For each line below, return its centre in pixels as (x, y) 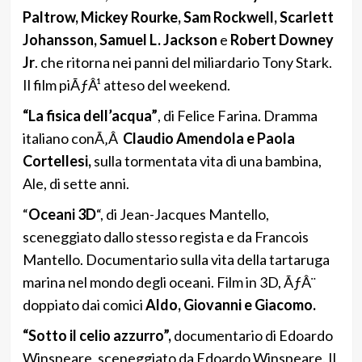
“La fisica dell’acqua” (90, 115)
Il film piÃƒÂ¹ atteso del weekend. (126, 84)
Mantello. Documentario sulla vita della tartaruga (176, 259)
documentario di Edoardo (252, 335)
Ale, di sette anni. (76, 183)
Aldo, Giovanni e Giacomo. (230, 304)
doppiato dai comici (84, 304)
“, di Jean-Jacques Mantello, (182, 214)
